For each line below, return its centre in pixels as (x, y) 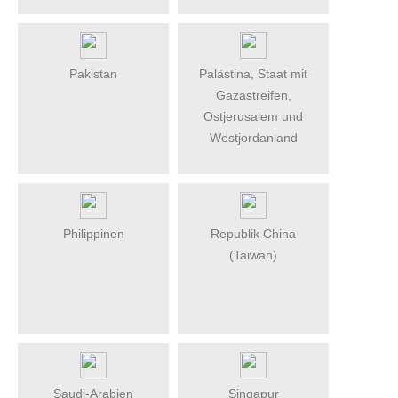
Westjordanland (253, 137)
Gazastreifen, (253, 95)
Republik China (253, 233)
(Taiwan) (253, 255)
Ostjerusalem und (253, 116)
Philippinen (93, 233)
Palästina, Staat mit (253, 73)
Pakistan (93, 73)
